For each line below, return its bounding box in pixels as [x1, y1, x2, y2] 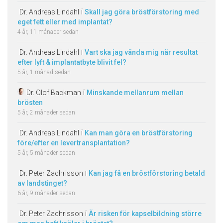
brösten [17, 99, 43, 107]
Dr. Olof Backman [26, 89, 81, 97]
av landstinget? [17, 179, 67, 187]
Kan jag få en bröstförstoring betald [89, 169, 205, 177]
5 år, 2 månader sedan [17, 109, 75, 116]
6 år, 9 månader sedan [17, 190, 75, 197]
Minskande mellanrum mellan [87, 89, 184, 97]
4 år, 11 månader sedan [17, 28, 79, 35]
